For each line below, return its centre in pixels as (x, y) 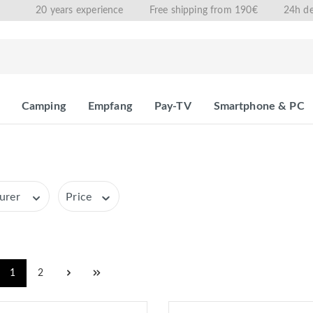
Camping (43, 107)
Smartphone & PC (259, 107)
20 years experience (80, 11)
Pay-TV (173, 107)
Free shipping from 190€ (203, 11)
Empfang (110, 107)
